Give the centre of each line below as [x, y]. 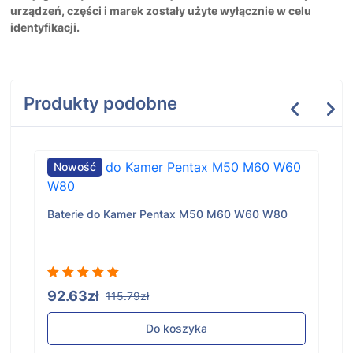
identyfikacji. [45, 28]
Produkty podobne [100, 104]
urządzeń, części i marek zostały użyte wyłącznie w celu [161, 11]
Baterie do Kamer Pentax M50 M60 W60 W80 [167, 214]
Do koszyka [176, 329]
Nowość [75, 167]
